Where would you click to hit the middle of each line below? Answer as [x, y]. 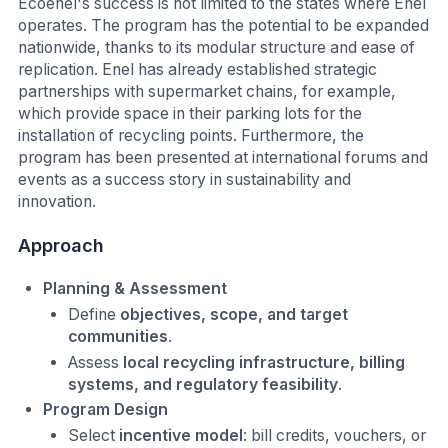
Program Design [106, 410]
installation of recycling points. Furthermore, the [191, 136]
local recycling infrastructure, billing [264, 362]
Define [94, 314]
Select [94, 435]
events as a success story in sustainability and [184, 180]
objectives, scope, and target [234, 314]
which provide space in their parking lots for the [190, 114]
